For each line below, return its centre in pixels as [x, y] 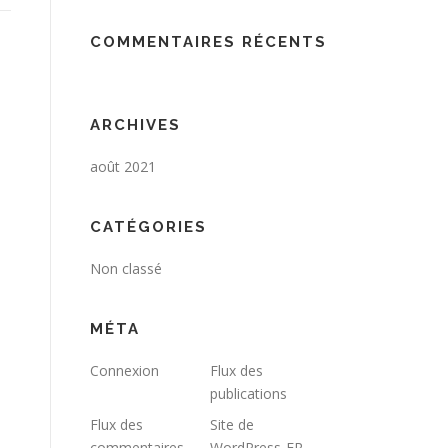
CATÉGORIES [148, 227]
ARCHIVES [135, 125]
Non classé [126, 268]
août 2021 [123, 166]
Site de [232, 424]
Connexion [124, 370]
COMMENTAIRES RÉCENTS [208, 42]
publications [248, 393]
